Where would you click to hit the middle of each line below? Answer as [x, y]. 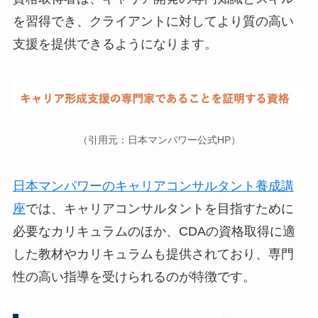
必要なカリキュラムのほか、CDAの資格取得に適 [154, 232]
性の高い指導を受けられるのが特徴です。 [134, 277]
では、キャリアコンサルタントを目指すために [159, 209]
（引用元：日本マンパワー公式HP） [159, 140]
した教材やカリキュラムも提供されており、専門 [153, 254]
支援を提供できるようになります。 [115, 44]
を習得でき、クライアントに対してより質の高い [153, 22]
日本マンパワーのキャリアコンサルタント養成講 [153, 186]
